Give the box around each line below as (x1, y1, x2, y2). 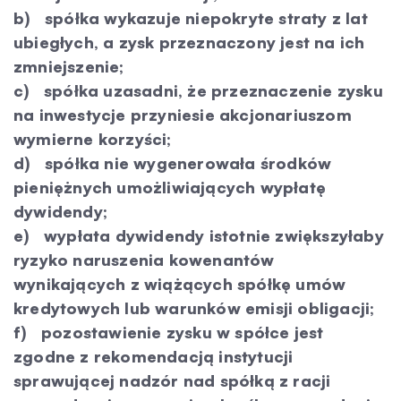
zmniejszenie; (13, 56, 124, 76)
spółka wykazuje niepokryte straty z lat (30, 8, 368, 28)
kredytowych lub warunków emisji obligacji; (13, 298, 375, 318)
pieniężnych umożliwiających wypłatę (13, 177, 327, 197)
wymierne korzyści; (13, 129, 172, 149)
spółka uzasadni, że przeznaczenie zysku (30, 81, 383, 100)
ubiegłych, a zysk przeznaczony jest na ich (13, 32, 365, 52)
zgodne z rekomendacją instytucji (13, 346, 294, 366)
